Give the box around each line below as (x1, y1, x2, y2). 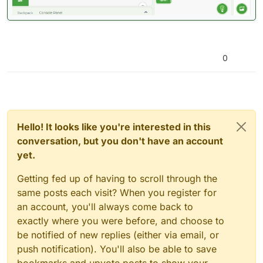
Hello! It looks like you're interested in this (17, 120, 211, 133)
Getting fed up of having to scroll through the (17, 172, 217, 184)
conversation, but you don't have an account (17, 134, 223, 147)
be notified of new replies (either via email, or (17, 228, 219, 241)
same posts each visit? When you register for (17, 186, 217, 198)
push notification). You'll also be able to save (17, 242, 217, 255)
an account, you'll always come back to (17, 200, 193, 213)
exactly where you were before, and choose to (17, 214, 224, 227)
